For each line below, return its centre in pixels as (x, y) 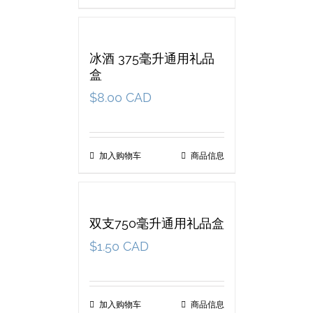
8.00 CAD (124, 97)
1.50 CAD (123, 246)
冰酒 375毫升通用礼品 (152, 58)
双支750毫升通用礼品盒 (156, 223)
